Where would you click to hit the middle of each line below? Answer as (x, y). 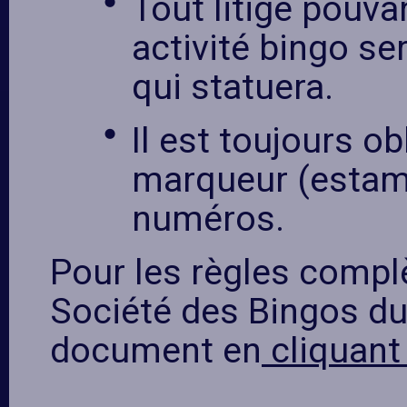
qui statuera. (233, 87)
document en (156, 351)
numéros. (208, 219)
